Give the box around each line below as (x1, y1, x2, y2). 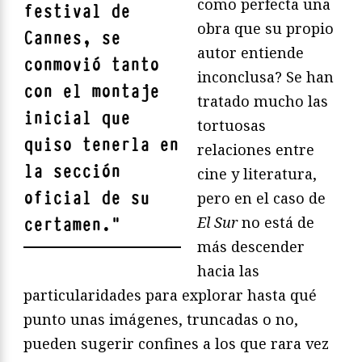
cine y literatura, (197, 163, 317, 183)
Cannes (23, 26, 82, 50)
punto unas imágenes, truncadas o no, (23, 309, 298, 329)
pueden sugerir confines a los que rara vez (23, 333, 329, 353)
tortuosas (197, 115, 266, 135)
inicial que (23, 106, 130, 130)
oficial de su (23, 186, 149, 210)
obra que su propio (197, 18, 334, 38)
